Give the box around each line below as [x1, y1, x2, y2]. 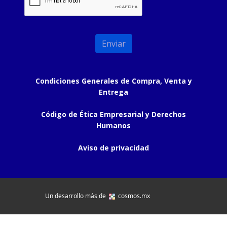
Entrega [99, 87, 128, 97]
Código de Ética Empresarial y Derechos [41, 109, 186, 119]
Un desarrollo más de [45, 191, 109, 200]
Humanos [96, 120, 131, 130]
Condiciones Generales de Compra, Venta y [35, 75, 192, 86]
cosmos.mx [115, 191, 150, 200]
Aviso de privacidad [78, 142, 149, 153]
